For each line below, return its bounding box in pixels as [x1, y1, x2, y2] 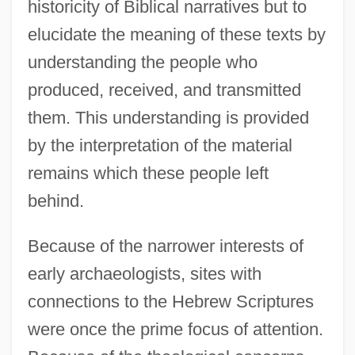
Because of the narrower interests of [27, 235, 303, 256]
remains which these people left [27, 162, 269, 183]
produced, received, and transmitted [27, 79, 301, 100]
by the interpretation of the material [27, 135, 292, 155]
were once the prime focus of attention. [27, 319, 323, 339]
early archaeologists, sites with [27, 263, 261, 284]
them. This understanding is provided [27, 107, 309, 128]
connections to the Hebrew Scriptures [27, 291, 314, 311]
